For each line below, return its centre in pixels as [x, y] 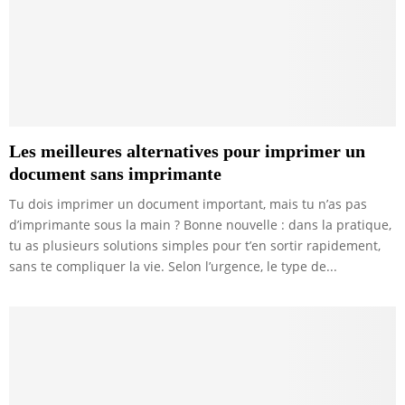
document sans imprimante [115, 174]
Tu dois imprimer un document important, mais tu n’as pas [188, 204]
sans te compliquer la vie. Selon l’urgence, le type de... [173, 267]
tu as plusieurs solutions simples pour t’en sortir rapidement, [195, 246]
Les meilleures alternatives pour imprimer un [187, 151]
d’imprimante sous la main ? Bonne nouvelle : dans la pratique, [200, 225]
